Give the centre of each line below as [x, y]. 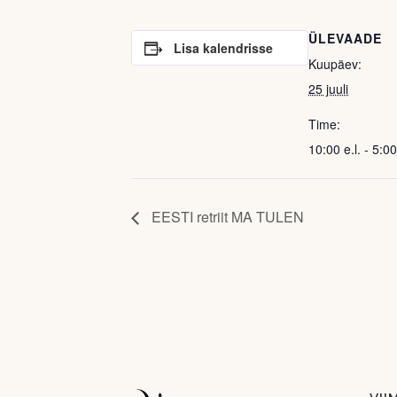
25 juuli [328, 89]
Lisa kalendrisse [223, 48]
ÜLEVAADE [345, 39]
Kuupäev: [335, 64]
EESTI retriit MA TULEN [226, 217]
